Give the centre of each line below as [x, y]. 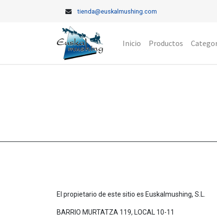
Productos [166, 43]
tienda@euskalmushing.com [117, 12]
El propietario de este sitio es [101, 194]
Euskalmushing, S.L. [175, 194]
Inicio [132, 43]
